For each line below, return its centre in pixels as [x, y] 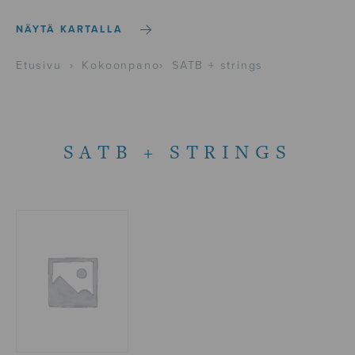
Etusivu [39, 65]
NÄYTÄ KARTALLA [70, 30]
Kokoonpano [121, 65]
